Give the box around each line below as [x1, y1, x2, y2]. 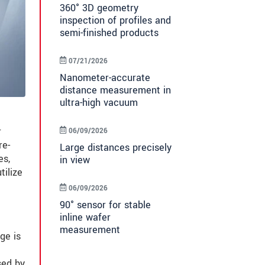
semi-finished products [60, 26, 159, 40]
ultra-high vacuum [60, 96, 138, 110]
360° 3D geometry [60, 1, 138, 15]
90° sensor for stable [60, 198, 151, 212]
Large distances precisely [60, 141, 172, 155]
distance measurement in [60, 83, 171, 98]
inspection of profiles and [60, 14, 171, 28]
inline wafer [60, 211, 111, 225]
